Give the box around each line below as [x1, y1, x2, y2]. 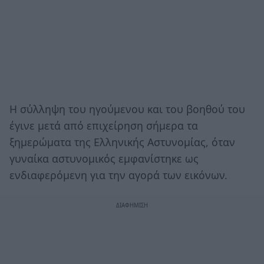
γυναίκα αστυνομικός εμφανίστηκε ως [9, 151, 199, 166]
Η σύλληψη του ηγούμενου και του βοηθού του [9, 101, 245, 116]
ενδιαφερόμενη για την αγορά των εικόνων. [9, 167, 227, 182]
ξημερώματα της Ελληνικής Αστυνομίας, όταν [9, 134, 235, 149]
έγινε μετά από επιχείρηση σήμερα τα [9, 118, 198, 133]
